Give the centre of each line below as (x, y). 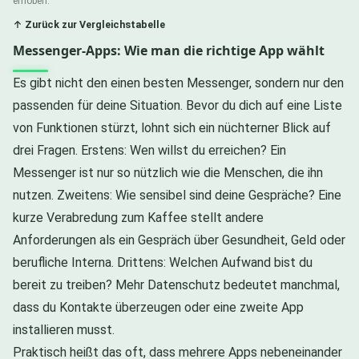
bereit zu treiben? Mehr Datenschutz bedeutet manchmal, (176, 284)
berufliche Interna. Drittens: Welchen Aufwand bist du (163, 262)
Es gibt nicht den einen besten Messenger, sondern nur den (178, 83)
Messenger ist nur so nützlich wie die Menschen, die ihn (168, 172)
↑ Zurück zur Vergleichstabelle (89, 24)
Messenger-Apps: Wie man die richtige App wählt (169, 50)
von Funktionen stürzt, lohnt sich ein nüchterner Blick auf (172, 127)
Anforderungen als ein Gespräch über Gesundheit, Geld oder (179, 240)
